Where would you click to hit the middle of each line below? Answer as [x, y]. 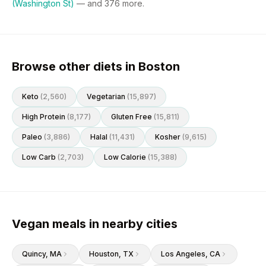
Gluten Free [132, 117]
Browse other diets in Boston [96, 66]
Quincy [34, 254]
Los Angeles [183, 254]
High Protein [44, 117]
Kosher [168, 137]
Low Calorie [125, 157]
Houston [104, 254]
